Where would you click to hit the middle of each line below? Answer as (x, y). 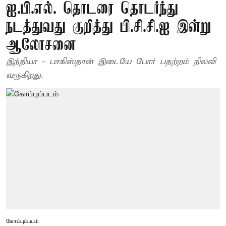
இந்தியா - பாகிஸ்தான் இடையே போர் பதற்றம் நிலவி (111, 62)
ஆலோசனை (41, 46)
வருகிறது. (24, 75)
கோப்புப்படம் (24, 221)
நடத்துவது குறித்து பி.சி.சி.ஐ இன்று (108, 27)
